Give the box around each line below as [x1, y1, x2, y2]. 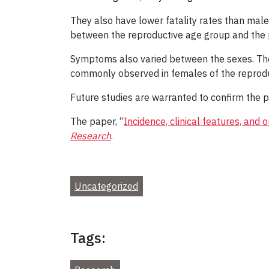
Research [70, 129, 111, 142]
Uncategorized [74, 180, 139, 192]
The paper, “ [70, 115, 124, 127]
